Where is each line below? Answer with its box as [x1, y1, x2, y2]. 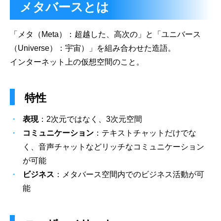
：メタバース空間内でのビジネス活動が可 [54, 170, 204, 179]
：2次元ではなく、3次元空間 [38, 114, 142, 123]
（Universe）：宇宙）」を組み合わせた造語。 [10, 44, 176, 52]
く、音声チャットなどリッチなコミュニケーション [23, 142, 204, 151]
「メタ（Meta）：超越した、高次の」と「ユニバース [10, 30, 201, 38]
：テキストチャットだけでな [94, 128, 196, 137]
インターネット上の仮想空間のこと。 [10, 58, 144, 66]
